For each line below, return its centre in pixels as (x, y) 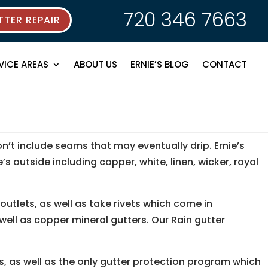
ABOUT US (95, 64)
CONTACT (225, 64)
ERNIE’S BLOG (160, 64)
